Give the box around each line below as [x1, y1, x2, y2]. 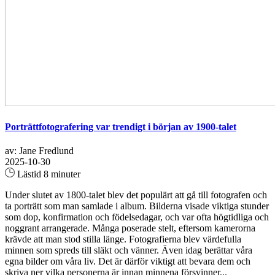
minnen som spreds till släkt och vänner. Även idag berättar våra [5, 245, 252, 256]
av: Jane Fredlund [5, 145, 74, 157]
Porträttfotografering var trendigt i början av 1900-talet [5, 122, 236, 133]
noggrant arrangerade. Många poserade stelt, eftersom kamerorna [5, 223, 255, 234]
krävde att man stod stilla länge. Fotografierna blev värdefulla [5, 234, 241, 245]
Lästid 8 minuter [15, 169, 80, 180]
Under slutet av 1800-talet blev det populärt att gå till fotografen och [5, 190, 267, 201]
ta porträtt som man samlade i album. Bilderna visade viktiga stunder [5, 201, 269, 212]
